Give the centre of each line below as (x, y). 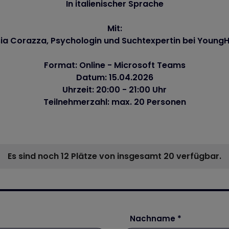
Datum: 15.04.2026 (114, 77)
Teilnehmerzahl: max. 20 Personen (114, 102)
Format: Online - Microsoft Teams (114, 65)
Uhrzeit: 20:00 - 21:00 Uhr (114, 89)
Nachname (154, 218)
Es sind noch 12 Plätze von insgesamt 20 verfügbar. (114, 156)
